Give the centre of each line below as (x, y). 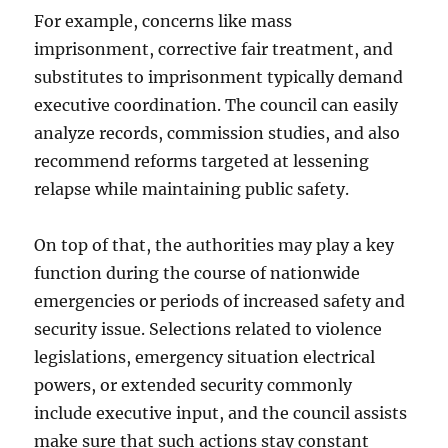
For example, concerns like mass (163, 21)
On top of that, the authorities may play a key (214, 245)
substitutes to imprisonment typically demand (219, 77)
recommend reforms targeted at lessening (202, 161)
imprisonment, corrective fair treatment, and (214, 49)
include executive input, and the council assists (221, 413)
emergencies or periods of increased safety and (220, 301)
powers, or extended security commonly (193, 385)
